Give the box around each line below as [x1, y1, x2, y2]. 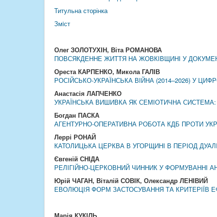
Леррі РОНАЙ [54, 132, 96, 141]
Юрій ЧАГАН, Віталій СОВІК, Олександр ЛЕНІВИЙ [54, 176, 208, 185]
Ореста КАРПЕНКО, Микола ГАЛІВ [54, 67, 160, 76]
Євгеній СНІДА [54, 154, 99, 163]
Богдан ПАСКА [54, 110, 99, 120]
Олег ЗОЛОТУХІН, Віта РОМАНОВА [54, 45, 162, 54]
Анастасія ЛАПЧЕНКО [54, 89, 122, 98]
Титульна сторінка [54, 6, 108, 15]
